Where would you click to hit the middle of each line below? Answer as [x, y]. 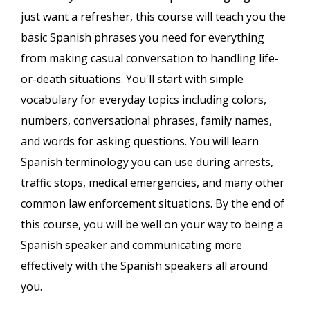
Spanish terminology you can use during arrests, [147, 162]
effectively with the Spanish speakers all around [144, 266]
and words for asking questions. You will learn [140, 142]
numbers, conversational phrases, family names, [146, 121]
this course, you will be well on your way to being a [152, 225]
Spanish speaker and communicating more [131, 245]
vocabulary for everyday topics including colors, [144, 100]
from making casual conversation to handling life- [150, 58]
